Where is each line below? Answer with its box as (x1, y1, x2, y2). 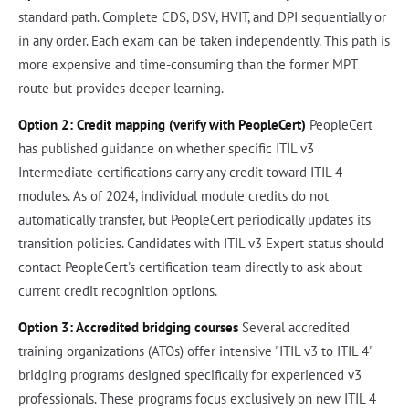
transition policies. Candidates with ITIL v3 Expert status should (18, 234, 383, 252)
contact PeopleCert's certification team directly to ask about (18, 257, 362, 276)
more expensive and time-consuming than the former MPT (18, 55, 357, 73)
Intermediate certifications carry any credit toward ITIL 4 (18, 163, 342, 181)
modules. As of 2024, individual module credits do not (18, 186, 329, 204)
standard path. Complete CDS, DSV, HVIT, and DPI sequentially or (18, 7, 386, 26)
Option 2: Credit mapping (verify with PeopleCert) (18, 115, 306, 133)
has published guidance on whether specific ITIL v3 (18, 139, 314, 157)
